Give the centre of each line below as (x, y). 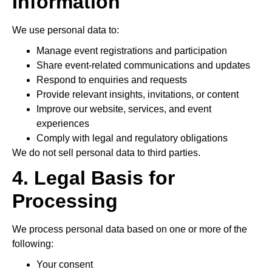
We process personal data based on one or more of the (130, 229)
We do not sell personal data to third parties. (106, 153)
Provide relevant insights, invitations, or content (138, 94)
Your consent (65, 264)
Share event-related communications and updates (143, 65)
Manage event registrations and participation (132, 51)
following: (33, 244)
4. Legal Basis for (93, 178)
